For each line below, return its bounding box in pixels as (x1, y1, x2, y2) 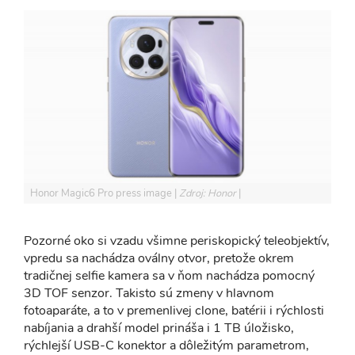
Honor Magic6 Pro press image (30, 186, 174, 201)
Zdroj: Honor (179, 186, 239, 201)
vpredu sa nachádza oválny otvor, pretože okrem (24, 250, 294, 268)
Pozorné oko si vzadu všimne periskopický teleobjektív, (24, 232, 330, 250)
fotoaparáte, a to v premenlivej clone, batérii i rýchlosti (24, 302, 324, 320)
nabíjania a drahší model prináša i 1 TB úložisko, (24, 319, 294, 338)
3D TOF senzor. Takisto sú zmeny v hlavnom (24, 284, 274, 303)
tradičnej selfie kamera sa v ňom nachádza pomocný (24, 267, 315, 285)
